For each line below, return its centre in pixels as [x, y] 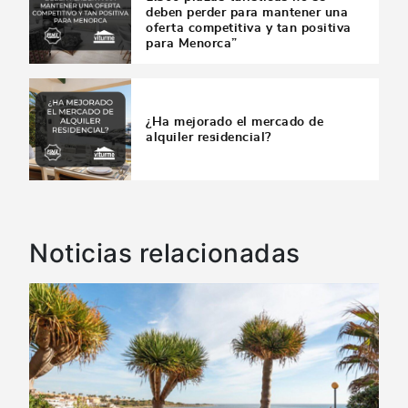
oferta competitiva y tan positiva [249, 28]
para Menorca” [192, 44]
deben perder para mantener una [247, 13]
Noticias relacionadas [165, 253]
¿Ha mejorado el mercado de [235, 121]
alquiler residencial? [209, 137]
